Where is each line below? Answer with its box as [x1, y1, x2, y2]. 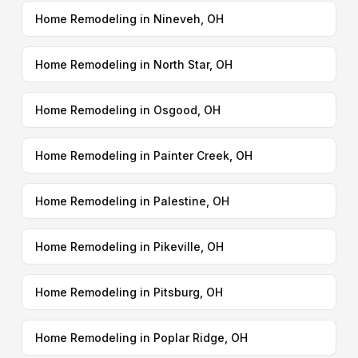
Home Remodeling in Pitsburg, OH [34, 285, 223, 299]
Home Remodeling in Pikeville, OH [34, 240, 224, 253]
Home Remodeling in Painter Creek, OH [34, 149, 253, 162]
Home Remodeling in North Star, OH [34, 58, 233, 71]
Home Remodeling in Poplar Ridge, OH [34, 331, 248, 344]
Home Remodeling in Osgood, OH [34, 103, 221, 117]
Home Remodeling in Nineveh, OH [34, 12, 224, 26]
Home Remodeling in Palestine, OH [34, 194, 229, 208]
